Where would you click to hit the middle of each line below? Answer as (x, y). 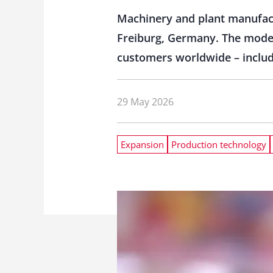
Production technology (219, 144)
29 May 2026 (145, 101)
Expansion (142, 144)
